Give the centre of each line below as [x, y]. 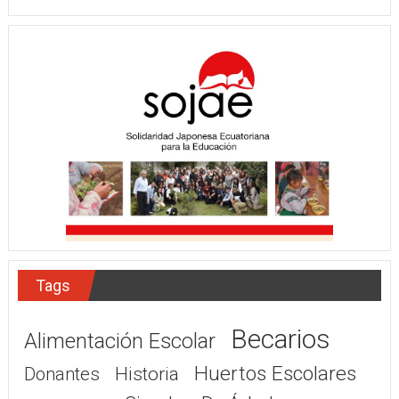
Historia [147, 374]
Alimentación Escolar [119, 341]
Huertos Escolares [275, 373]
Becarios [280, 338]
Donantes [61, 374]
